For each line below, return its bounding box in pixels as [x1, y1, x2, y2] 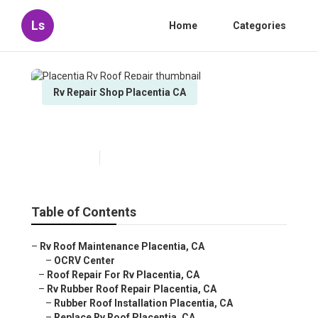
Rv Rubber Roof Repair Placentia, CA [47, 283, 216, 295]
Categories [233, 20, 286, 31]
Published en [42, 153, 92, 163]
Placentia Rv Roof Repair [42, 118, 236, 138]
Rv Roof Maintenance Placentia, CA [40, 241, 204, 253]
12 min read [107, 153, 154, 163]
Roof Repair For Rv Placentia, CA [47, 269, 199, 281]
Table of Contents [31, 204, 136, 220]
